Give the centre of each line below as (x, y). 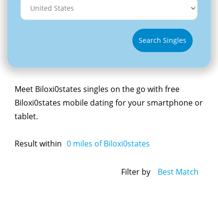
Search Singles (163, 40)
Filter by (136, 172)
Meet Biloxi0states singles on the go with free (97, 89)
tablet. (26, 116)
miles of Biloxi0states (110, 143)
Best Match (178, 172)
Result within (38, 143)
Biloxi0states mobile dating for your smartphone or (109, 102)
